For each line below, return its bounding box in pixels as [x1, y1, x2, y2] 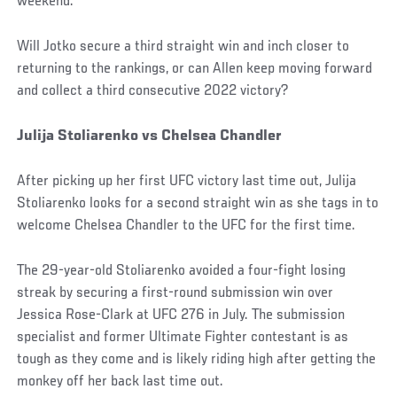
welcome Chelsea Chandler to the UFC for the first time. [17, 217, 356, 234]
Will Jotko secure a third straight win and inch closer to [17, 38, 350, 55]
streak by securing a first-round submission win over [17, 284, 334, 301]
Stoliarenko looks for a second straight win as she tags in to [17, 195, 379, 212]
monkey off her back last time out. [17, 373, 224, 390]
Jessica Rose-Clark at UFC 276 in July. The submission [17, 307, 346, 323]
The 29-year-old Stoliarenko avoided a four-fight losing [17, 262, 346, 279]
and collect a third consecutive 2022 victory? [17, 82, 289, 99]
